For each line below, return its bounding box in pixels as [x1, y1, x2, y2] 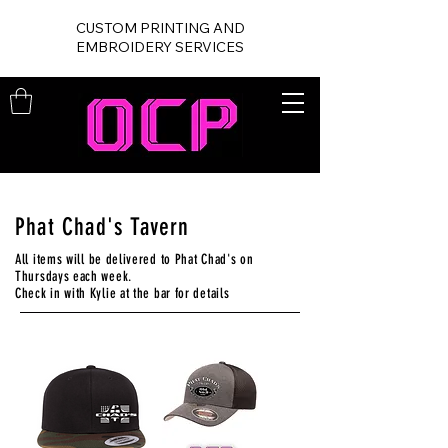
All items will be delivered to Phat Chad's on [15, 251, 254, 269]
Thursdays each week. [15, 268, 132, 286]
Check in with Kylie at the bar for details [15, 285, 230, 303]
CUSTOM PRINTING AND [75, 19, 245, 37]
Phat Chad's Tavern [15, 213, 190, 242]
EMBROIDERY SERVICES [76, 38, 244, 56]
